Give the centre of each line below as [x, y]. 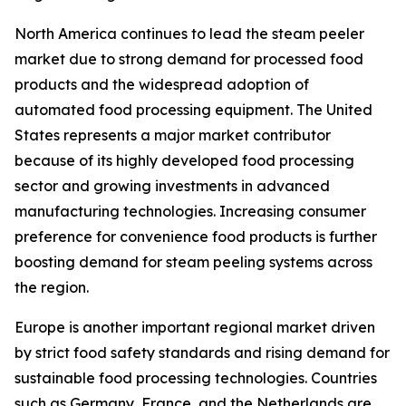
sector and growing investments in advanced [172, 186]
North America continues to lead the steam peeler [189, 34]
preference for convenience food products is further [196, 237]
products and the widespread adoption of [162, 85]
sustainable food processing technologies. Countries [196, 378]
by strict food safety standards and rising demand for [202, 353]
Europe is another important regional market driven [195, 328]
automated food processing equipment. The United [193, 110]
